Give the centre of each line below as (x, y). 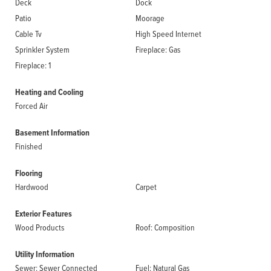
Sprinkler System (42, 49)
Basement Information (52, 133)
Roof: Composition (165, 227)
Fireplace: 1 (33, 65)
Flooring (29, 173)
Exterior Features (44, 214)
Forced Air (31, 106)
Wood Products (40, 227)
